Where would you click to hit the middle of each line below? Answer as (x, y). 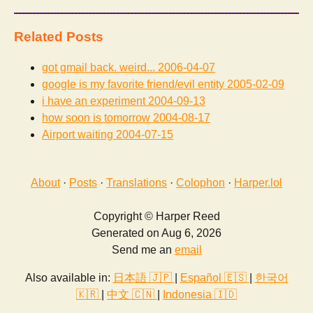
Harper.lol (258, 183)
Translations (137, 183)
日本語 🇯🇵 (144, 278)
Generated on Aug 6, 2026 (156, 233)
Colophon (201, 183)
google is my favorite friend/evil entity (133, 85)
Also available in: (69, 278)
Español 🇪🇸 (214, 278)
